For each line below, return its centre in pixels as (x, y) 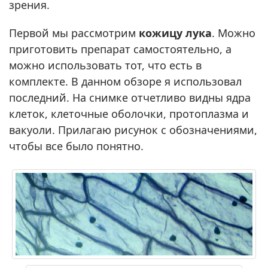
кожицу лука (175, 33)
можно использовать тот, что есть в (105, 65)
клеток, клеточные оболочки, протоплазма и (129, 113)
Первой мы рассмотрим (74, 33)
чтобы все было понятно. (76, 146)
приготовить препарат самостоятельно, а (120, 49)
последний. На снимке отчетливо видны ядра (130, 97)
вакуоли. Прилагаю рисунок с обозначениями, (133, 130)
